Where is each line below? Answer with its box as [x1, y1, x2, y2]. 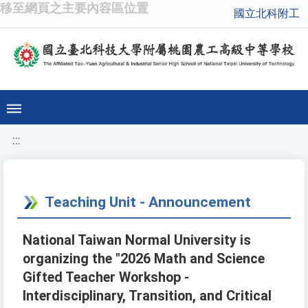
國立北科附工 [234, 7, 300, 20]
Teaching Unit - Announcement [45, 193, 251, 211]
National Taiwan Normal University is [23, 232, 251, 249]
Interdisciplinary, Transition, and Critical [23, 288, 272, 305]
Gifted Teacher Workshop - [23, 269, 189, 286]
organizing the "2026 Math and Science [23, 251, 265, 267]
